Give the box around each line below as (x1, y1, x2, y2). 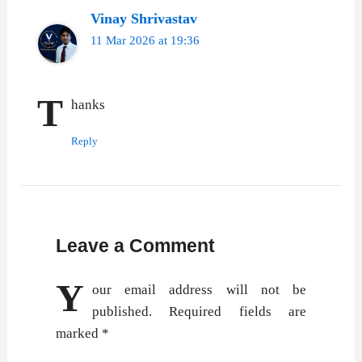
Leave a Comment (55, 235, 215, 256)
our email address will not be (91, 282, 307, 298)
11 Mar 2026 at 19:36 (90, 33, 200, 47)
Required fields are (169, 304, 307, 320)
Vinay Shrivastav (90, 10, 198, 27)
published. (91, 304, 152, 320)
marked (55, 326, 102, 342)
